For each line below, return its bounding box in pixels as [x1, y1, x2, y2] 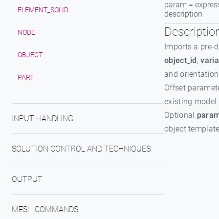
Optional [164, 110, 197, 120]
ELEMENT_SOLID [18, 6, 68, 14]
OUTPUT [12, 175, 43, 184]
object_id [164, 56, 197, 65]
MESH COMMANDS [12, 205, 78, 214]
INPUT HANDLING [12, 114, 73, 123]
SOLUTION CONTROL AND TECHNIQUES [12, 144, 151, 153]
